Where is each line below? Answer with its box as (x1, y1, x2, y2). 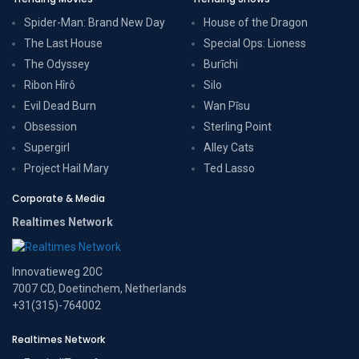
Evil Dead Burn (24, 99, 96, 113)
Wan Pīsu (204, 99, 250, 113)
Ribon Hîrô (24, 79, 75, 92)
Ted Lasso (204, 162, 255, 175)
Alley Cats (204, 141, 254, 155)
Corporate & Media (12, 192, 105, 206)
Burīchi (204, 58, 238, 71)
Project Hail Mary (24, 162, 109, 175)
